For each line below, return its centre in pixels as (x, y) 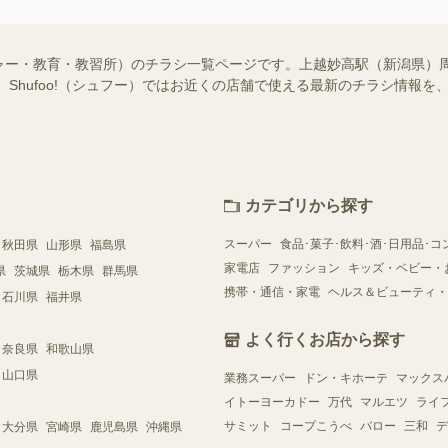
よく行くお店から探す (325, 339)
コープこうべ (316, 425)
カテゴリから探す (309, 205)
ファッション (304, 267)
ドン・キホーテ (346, 377)
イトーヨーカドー (272, 401)
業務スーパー (260, 377)
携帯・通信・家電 (272, 291)
